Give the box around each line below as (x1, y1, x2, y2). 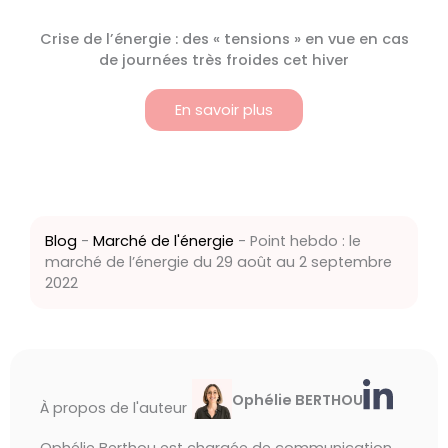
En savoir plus (175, 99, 273, 120)
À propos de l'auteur (40, 397, 187, 418)
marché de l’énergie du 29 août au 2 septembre (45, 251, 392, 272)
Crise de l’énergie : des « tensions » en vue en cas (39, 29, 409, 50)
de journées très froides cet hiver (99, 50, 349, 71)
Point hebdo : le (250, 230, 361, 251)
